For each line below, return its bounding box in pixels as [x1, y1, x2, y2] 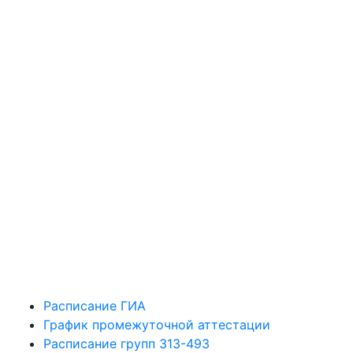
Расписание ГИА [43, 298, 146, 314]
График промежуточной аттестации [43, 317, 270, 333]
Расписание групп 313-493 [43, 336, 210, 351]
